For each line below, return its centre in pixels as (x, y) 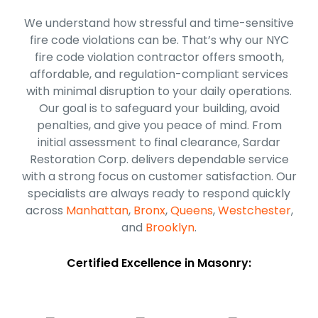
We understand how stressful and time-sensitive (159, 23)
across (45, 210)
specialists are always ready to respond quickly (159, 193)
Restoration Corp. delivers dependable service (159, 159)
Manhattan (97, 210)
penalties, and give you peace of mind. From (159, 125)
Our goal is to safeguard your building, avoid (159, 108)
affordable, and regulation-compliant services (159, 74)
